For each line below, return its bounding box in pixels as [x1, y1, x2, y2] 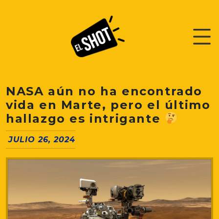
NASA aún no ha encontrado [6, 84, 203, 98]
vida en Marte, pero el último [6, 98, 211, 112]
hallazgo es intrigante [6, 111, 165, 126]
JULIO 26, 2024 [8, 135, 76, 144]
